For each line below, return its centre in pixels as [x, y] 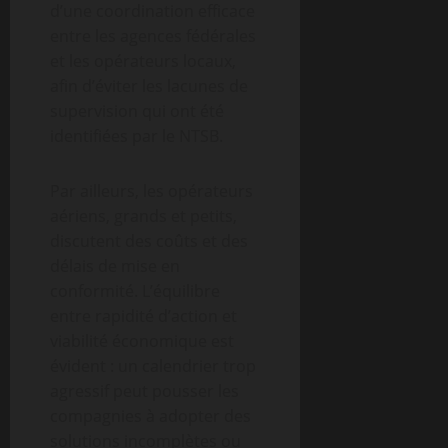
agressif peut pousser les [144, 391]
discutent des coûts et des [149, 241]
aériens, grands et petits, [143, 216]
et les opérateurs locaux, [143, 61]
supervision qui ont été [137, 111]
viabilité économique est [142, 341]
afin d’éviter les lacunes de [149, 86]
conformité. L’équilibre [135, 291]
